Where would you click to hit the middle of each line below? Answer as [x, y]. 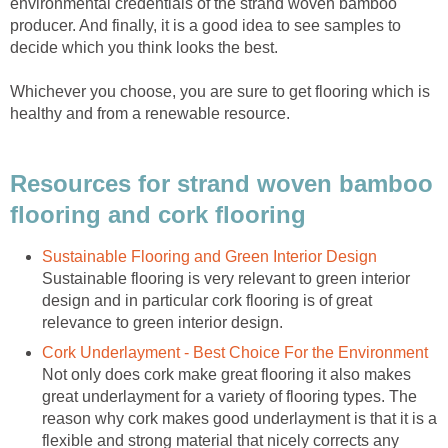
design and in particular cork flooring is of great [207, 301]
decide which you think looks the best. [144, 47]
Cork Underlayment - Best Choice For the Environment [235, 353]
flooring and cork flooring [158, 214]
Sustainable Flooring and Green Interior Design [209, 257]
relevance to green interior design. [162, 323]
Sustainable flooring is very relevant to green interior [226, 279]
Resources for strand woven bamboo [221, 183]
